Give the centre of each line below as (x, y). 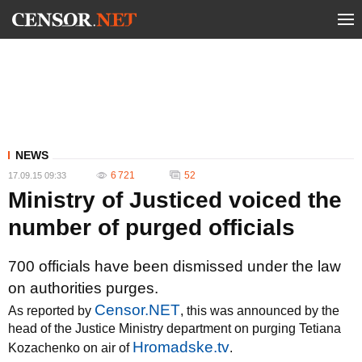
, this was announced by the (260, 311)
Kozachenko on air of (70, 348)
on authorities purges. (83, 288)
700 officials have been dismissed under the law (175, 266)
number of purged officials (152, 227)
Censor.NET (137, 310)
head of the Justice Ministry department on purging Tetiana (175, 328)
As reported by (51, 311)
